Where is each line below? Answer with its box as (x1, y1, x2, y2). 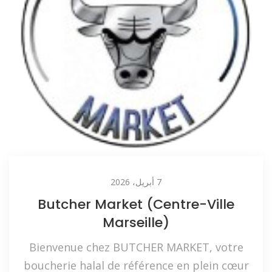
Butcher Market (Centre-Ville (38, 195, 234, 214)
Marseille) (103, 213, 169, 233)
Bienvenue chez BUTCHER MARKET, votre (29, 240, 243, 255)
